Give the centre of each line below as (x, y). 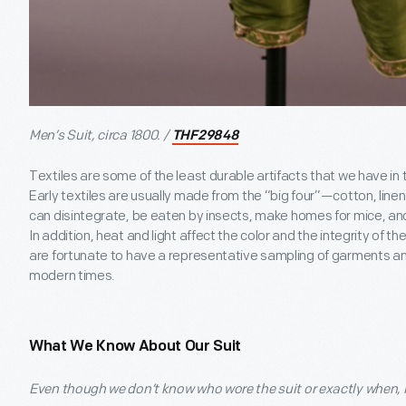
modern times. (72, 275)
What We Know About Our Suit (135, 346)
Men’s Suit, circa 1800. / (100, 135)
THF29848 (205, 136)
